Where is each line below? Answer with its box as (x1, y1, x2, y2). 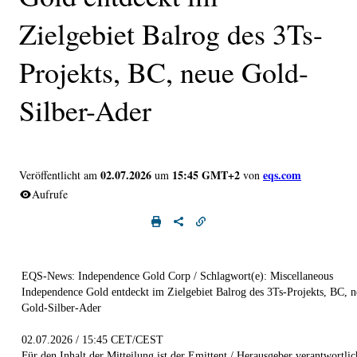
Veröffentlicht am (19, 167, 97, 182)
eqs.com (263, 166, 301, 183)
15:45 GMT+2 (172, 166, 240, 183)
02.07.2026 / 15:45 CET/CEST (22, 333, 163, 346)
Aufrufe (32, 186, 68, 202)
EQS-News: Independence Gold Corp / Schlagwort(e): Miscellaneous (22, 269, 333, 282)
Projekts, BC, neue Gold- (19, 52, 308, 91)
